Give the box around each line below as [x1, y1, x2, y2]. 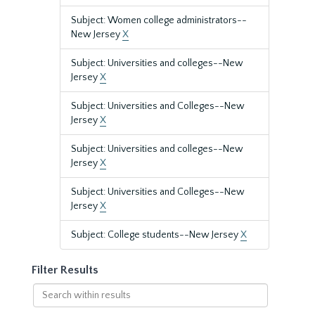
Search [32, 284, 63, 295]
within [32, 298, 61, 309]
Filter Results [32, 264, 98, 276]
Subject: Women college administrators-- [71, 15, 247, 26]
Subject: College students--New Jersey [71, 229, 240, 240]
